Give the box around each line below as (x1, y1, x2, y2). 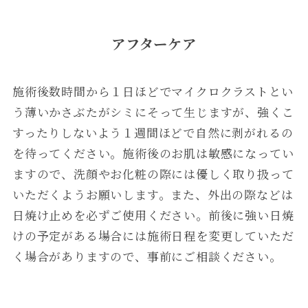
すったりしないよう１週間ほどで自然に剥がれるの (12, 124, 294, 142)
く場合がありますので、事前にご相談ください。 (12, 247, 282, 265)
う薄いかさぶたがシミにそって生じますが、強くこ (12, 103, 294, 121)
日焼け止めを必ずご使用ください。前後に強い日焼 (12, 206, 294, 224)
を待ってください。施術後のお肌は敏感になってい (12, 144, 294, 162)
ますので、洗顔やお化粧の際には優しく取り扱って (12, 165, 294, 183)
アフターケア (111, 33, 197, 54)
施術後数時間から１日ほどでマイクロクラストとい (12, 82, 294, 100)
